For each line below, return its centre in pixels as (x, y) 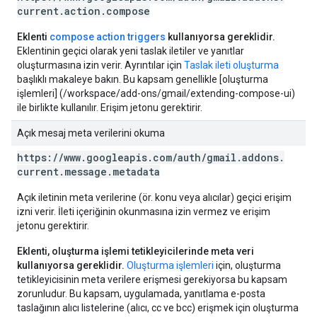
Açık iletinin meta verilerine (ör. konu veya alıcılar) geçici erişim (154, 197)
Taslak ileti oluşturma (231, 65)
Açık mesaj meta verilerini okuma (91, 133)
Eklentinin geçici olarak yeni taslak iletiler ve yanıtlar (131, 51)
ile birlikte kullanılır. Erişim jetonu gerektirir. (110, 108)
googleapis (117, 157)
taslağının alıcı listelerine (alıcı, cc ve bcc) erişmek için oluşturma (158, 308)
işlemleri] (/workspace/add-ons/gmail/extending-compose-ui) (156, 93)
